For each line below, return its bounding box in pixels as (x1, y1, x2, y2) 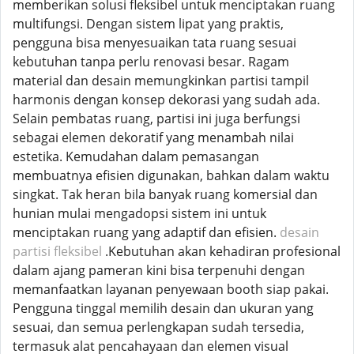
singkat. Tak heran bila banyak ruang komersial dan (13, 186, 318, 203)
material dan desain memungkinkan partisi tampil (13, 72, 309, 89)
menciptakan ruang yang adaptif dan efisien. (13, 224, 280, 241)
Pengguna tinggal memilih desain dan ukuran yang (13, 299, 314, 317)
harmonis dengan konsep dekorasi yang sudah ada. (13, 91, 320, 108)
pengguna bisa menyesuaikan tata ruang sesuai (13, 34, 296, 51)
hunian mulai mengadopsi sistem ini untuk (13, 205, 266, 222)
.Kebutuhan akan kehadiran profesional (102, 243, 341, 260)
